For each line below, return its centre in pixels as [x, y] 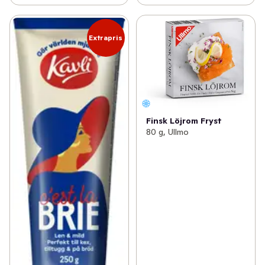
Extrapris [106, 37]
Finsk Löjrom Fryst [184, 120]
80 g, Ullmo [167, 132]
